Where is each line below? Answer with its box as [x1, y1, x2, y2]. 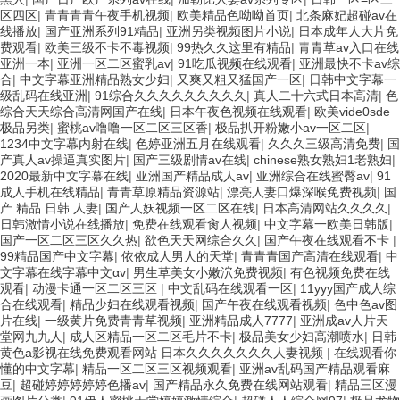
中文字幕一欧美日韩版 [264, 216, 389, 231]
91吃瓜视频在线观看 [178, 55, 292, 71]
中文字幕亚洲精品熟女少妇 [20, 71, 170, 87]
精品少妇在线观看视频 [70, 296, 195, 312]
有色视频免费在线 [290, 264, 390, 279]
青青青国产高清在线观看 [241, 248, 379, 263]
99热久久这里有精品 [177, 39, 291, 54]
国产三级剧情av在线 [133, 152, 246, 167]
